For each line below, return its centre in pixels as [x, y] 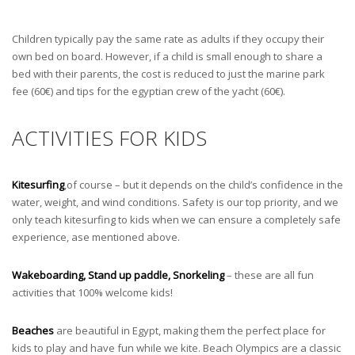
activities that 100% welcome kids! [92, 293]
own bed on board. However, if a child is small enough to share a [167, 57]
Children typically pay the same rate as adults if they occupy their [168, 39]
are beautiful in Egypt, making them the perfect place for [190, 331]
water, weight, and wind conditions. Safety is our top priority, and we [175, 202]
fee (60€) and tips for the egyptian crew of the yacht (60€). [149, 92]
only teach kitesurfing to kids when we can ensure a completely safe [176, 220]
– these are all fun [269, 275]
